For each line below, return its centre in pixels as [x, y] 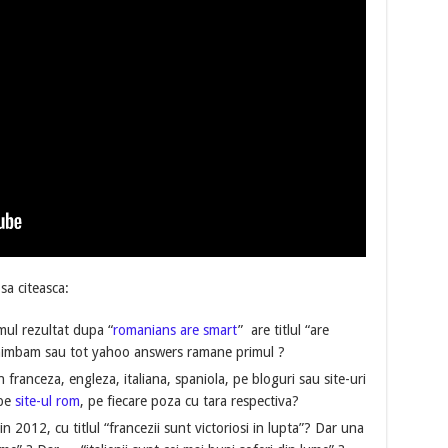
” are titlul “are [283, 330]
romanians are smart [175, 330]
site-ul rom [47, 401]
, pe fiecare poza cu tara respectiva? [189, 401]
